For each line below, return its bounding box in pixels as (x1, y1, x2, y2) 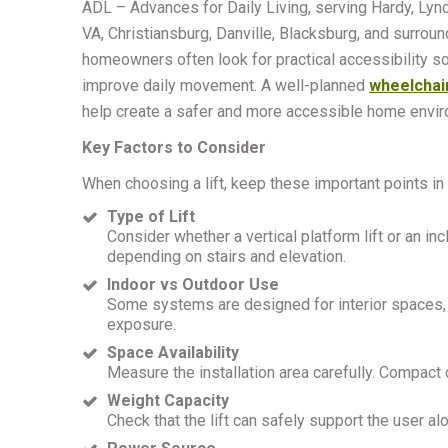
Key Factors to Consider (82, 138, 266, 157)
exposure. (107, 315, 180, 334)
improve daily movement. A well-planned (82, 76, 369, 95)
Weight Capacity (107, 391, 229, 410)
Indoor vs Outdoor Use (107, 275, 279, 294)
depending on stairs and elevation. (107, 247, 350, 266)
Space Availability (107, 343, 239, 362)
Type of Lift (107, 207, 195, 226)
